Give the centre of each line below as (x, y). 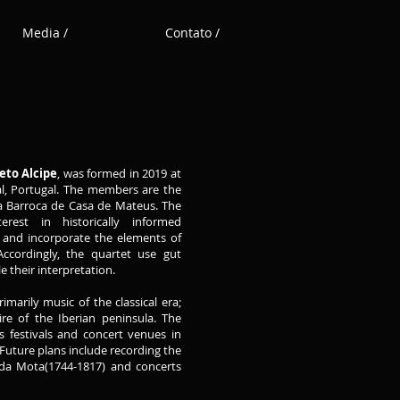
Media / (45, 33)
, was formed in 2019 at (120, 173)
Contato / (192, 33)
